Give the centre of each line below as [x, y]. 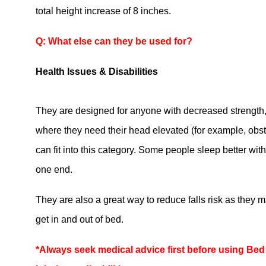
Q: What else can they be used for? [114, 42]
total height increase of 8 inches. [103, 11]
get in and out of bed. [80, 220]
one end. [54, 170]
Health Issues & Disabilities [97, 72]
